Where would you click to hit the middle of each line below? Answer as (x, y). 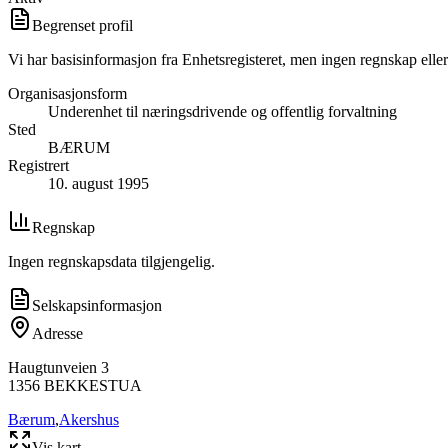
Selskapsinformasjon (97, 305)
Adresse (57, 333)
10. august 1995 (98, 183)
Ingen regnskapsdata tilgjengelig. (111, 261)
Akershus (89, 419)
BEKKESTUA (93, 385)
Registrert (38, 165)
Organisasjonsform (67, 93)
